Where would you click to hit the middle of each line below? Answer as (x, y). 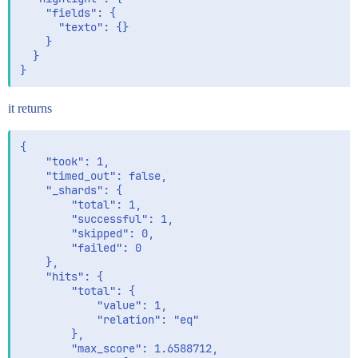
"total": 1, (81, 205)
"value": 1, (93, 305)
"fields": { (68, 13)
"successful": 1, (97, 219)
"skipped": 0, (87, 233)
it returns (30, 108)
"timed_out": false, (93, 176)
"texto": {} (74, 27)
